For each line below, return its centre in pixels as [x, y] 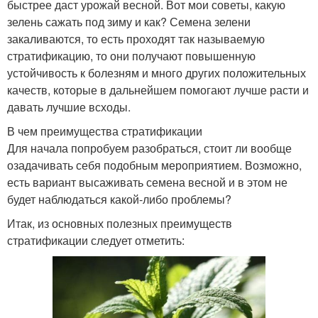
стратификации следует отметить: [96, 240]
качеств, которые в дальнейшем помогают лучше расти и [158, 89]
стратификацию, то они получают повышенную [131, 55]
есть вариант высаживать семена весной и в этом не [147, 182]
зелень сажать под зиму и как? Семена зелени [129, 21]
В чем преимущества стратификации [105, 131]
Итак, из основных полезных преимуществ [120, 223]
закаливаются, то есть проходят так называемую [136, 38]
